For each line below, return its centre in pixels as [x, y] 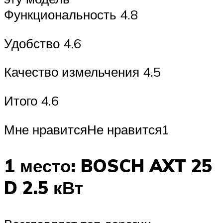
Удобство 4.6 [43, 43]
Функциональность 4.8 [71, 15]
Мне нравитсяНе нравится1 [87, 129]
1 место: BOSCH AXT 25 [108, 166]
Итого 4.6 [31, 100]
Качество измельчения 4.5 [82, 72]
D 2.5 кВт [44, 187]
